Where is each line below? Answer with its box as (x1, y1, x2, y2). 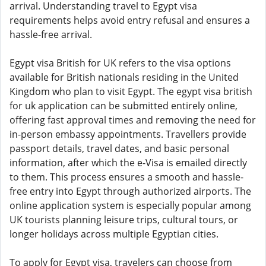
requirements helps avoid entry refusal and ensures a (9, 14, 250, 27)
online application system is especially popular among (9, 199, 251, 212)
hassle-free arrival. (9, 28, 92, 41)
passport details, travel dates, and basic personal (9, 142, 229, 155)
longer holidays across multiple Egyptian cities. (9, 227, 218, 240)
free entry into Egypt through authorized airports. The (9, 185, 251, 198)
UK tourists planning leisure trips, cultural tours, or (9, 213, 238, 226)
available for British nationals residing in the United (9, 71, 239, 84)
